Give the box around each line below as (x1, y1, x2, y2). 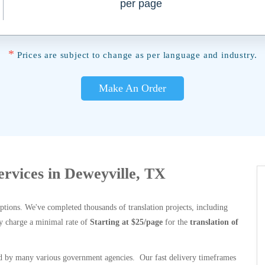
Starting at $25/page (90, 218, 163, 227)
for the (163, 218, 190, 227)
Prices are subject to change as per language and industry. (17, 50, 258, 60)
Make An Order (99, 82, 166, 94)
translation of (190, 218, 238, 227)
